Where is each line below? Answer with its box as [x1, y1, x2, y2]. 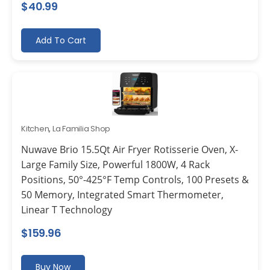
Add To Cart [36, 34, 86, 47]
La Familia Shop [52, 122, 111, 134]
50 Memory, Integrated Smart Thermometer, [21, 187, 224, 201]
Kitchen [21, 122, 49, 134]
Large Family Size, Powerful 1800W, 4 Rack [21, 157, 210, 171]
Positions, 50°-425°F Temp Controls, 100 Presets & [21, 172, 249, 186]
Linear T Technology [21, 202, 112, 216]
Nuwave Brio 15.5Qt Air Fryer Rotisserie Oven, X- [21, 142, 238, 156]
